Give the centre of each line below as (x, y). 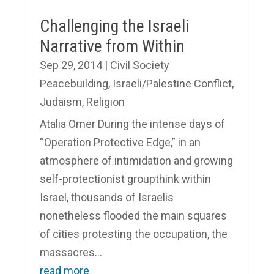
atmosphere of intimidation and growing (136, 160)
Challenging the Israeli (114, 26)
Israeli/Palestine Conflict (172, 83)
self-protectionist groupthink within (125, 179)
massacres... (71, 252)
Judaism (61, 102)
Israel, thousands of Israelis (106, 197)
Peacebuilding (74, 83)
